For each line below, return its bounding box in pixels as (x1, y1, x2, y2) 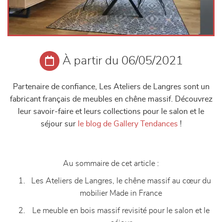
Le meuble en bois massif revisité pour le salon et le (32, 207, 210, 215)
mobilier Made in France (80, 189, 162, 197)
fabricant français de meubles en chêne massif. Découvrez (9, 95, 213, 103)
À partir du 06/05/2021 (62, 55, 183, 67)
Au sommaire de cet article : (63, 160, 159, 167)
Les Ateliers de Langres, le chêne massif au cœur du (31, 177, 211, 185)
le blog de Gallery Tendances (77, 120, 178, 128)
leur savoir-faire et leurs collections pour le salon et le (18, 108, 204, 115)
